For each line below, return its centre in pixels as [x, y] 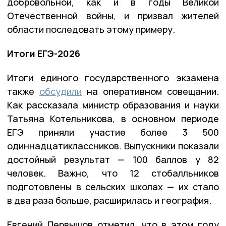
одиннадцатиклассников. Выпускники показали [113, 146]
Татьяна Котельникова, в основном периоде [113, 118]
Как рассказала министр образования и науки [113, 105]
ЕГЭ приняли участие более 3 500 [113, 132]
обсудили [61, 91]
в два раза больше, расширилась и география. [109, 200]
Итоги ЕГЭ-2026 [44, 53]
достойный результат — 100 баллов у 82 [113, 159]
